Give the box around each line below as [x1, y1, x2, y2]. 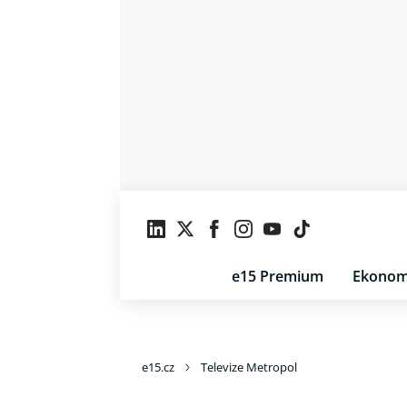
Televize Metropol [201, 359, 297, 375]
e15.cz [142, 359, 174, 375]
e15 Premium [232, 266, 323, 286]
